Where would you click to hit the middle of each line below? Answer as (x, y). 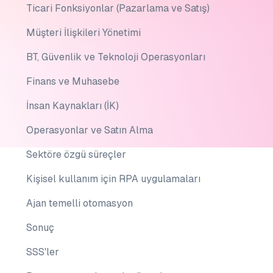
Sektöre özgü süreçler (76, 154)
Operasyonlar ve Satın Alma (89, 130)
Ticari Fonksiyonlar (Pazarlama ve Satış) (118, 8)
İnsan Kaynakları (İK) (72, 106)
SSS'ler (42, 252)
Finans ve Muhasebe (73, 81)
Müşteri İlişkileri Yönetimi (83, 33)
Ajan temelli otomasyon (79, 203)
